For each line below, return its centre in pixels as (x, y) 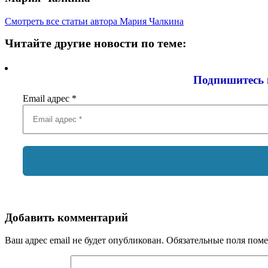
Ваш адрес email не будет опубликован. (84, 240)
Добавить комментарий (66, 217)
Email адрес (47, 98)
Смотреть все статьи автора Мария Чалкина (94, 21)
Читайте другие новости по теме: (96, 43)
